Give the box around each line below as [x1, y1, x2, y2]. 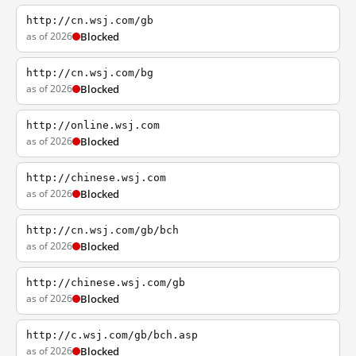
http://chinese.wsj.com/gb [26, 277, 185, 288]
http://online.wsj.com [26, 119, 160, 131]
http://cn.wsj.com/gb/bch [26, 224, 179, 236]
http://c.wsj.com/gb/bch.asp [26, 329, 198, 341]
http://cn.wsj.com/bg [26, 67, 153, 79]
